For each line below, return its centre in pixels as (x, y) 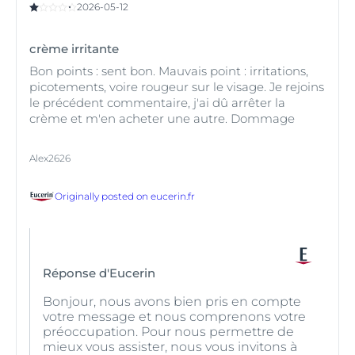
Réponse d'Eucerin (99, 273)
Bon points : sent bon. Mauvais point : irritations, (169, 71)
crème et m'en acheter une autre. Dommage (162, 118)
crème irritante (74, 48)
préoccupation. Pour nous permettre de (168, 331)
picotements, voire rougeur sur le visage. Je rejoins (177, 86)
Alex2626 (50, 158)
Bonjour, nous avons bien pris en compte (172, 301)
